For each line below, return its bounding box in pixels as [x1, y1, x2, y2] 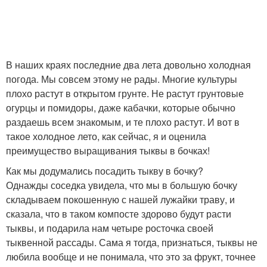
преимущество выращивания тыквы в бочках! [6, 143, 210, 157]
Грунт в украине [36, 237, 104, 249]
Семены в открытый [154, 101, 241, 113]
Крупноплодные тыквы [148, 44, 247, 55]
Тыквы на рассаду [158, 172, 237, 184]
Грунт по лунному [33, 165, 107, 177]
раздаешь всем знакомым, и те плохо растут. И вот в [6, 114, 240, 129]
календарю [46, 179, 93, 191]
